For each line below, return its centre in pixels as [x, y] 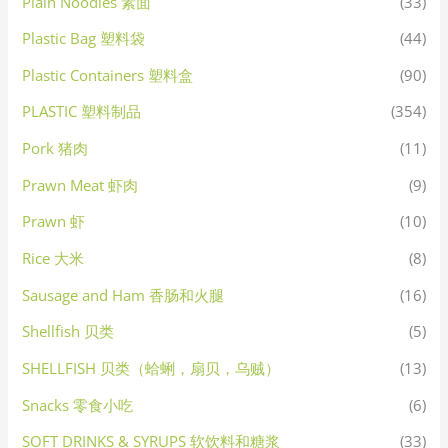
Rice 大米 [53, 258]
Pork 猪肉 [55, 148]
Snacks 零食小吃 [78, 404]
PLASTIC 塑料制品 [82, 111]
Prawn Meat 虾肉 [80, 184]
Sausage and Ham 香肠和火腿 [123, 294]
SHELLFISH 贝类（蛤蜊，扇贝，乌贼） [151, 367]
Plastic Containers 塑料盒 [108, 74]
